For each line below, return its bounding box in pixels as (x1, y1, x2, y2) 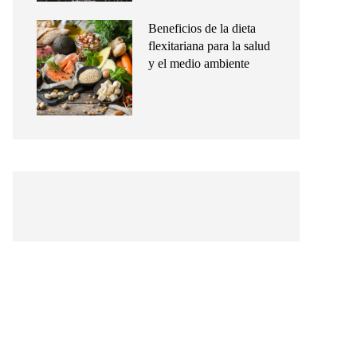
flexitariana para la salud (148, 39, 270, 53)
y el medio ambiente (148, 57, 249, 70)
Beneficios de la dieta (148, 22, 256, 35)
